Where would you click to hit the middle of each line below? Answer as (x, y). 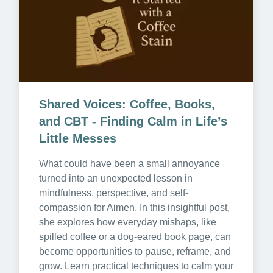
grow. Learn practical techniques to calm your (136, 266)
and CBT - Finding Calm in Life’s (133, 122)
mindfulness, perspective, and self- (114, 193)
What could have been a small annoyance (129, 164)
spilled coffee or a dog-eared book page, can (135, 237)
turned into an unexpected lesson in (116, 179)
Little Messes (78, 139)
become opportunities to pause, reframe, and (135, 252)
